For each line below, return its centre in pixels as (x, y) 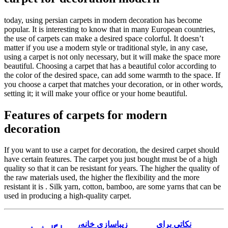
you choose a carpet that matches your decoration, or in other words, (113, 84)
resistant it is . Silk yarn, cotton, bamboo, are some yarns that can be (112, 187)
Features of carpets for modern (85, 115)
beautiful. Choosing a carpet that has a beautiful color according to (110, 66)
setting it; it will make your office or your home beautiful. (96, 93)
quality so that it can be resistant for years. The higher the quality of (112, 168)
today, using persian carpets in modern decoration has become (103, 20)
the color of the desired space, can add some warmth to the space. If (112, 75)
